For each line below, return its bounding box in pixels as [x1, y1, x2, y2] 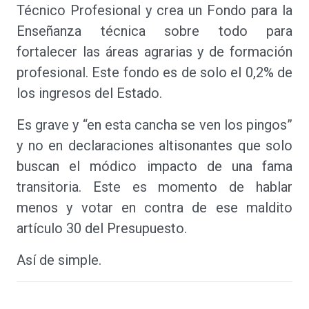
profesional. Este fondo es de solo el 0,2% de [17, 64, 292, 81]
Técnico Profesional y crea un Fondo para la [17, 2, 292, 19]
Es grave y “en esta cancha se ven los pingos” [17, 117, 292, 133]
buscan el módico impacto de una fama [17, 158, 292, 175]
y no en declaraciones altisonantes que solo [17, 137, 292, 154]
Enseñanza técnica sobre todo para [17, 23, 292, 39]
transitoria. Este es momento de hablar [17, 179, 292, 195]
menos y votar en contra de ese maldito [17, 199, 292, 216]
